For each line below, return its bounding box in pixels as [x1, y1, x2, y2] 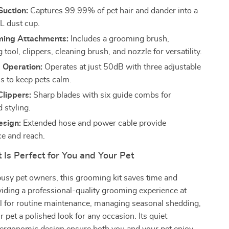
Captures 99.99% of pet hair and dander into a [28, 7, 198, 15]
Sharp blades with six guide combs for [31, 91, 172, 99]
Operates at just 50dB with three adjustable [42, 63, 201, 71]
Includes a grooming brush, [68, 35, 170, 43]
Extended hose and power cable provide [21, 119, 167, 127]
